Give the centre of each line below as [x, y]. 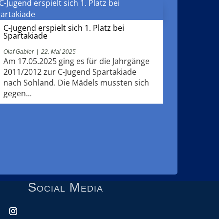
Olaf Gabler [18, 52]
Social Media [66, 187]
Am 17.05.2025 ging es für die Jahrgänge [76, 61]
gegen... [17, 93]
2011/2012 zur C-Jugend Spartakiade [70, 72]
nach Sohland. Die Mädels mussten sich [76, 82]
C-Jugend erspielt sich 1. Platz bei [64, 28]
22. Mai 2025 [58, 52]
